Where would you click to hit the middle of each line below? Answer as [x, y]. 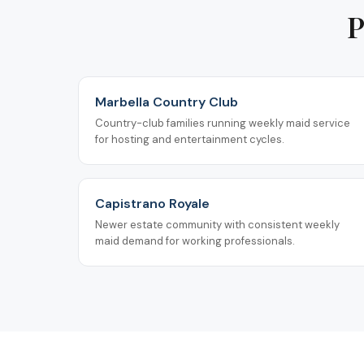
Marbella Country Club [167, 102]
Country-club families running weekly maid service [223, 123]
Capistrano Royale [152, 203]
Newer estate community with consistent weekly [217, 224]
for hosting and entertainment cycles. [190, 139]
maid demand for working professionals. [195, 240]
